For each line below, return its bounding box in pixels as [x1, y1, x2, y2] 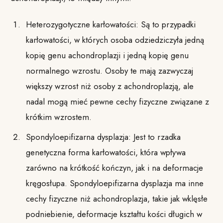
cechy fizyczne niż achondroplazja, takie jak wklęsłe [25, 193, 208, 205]
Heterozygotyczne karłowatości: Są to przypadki [25, 18, 196, 30]
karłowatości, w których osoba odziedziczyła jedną [25, 33, 204, 46]
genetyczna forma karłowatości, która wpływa [25, 146, 186, 159]
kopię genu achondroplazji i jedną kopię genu [25, 49, 189, 61]
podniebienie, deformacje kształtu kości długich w [25, 208, 202, 221]
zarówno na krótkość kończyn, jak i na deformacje [25, 162, 203, 174]
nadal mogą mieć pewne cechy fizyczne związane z [25, 95, 209, 108]
